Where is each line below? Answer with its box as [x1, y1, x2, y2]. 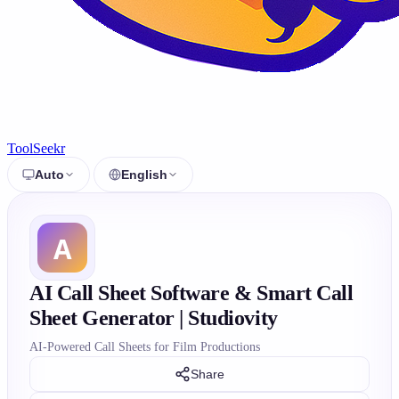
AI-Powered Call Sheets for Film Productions [29, 339, 260, 354]
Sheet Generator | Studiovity [29, 306, 278, 330]
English [121, 167, 167, 182]
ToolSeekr [7, 141, 65, 156]
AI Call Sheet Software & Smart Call [29, 281, 354, 305]
